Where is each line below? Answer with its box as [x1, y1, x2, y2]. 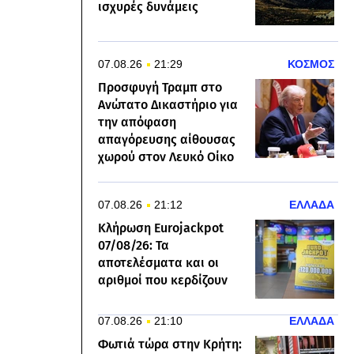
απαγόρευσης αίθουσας [98, 132, 235, 147]
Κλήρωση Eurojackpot [98, 220, 224, 235]
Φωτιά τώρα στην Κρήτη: [98, 337, 242, 352]
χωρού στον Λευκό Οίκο [98, 149, 234, 164]
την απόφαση [98, 115, 176, 130]
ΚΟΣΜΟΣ [288, 58, 334, 70]
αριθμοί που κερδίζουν [98, 273, 228, 288]
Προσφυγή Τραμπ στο [98, 80, 222, 95]
